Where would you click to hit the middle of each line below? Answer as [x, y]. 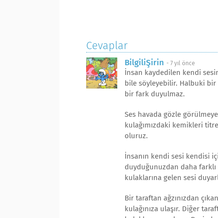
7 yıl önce [183, 63]
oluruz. [136, 136]
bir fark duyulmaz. [155, 94]
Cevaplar [107, 45]
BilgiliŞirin [144, 63]
